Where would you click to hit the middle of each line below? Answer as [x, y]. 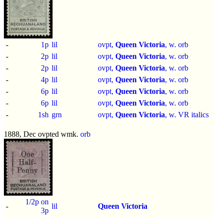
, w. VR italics [187, 114]
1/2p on [37, 201]
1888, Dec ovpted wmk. [42, 134]
